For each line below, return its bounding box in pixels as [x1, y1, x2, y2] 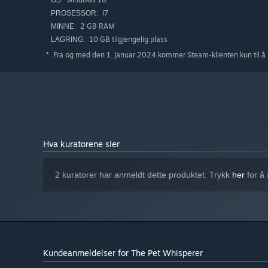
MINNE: [51, 22, 76, 31]
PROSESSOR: [51, 9, 98, 18]
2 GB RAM [78, 22, 115, 31]
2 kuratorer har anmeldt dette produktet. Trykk [55, 170, 232, 180]
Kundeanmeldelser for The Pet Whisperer [43, 248, 203, 258]
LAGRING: [51, 35, 85, 44]
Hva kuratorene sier [43, 139, 120, 150]
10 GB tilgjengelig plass [87, 35, 167, 44]
